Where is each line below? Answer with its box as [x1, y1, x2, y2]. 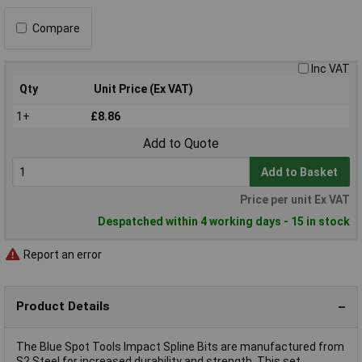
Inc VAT [311, 61, 350, 75]
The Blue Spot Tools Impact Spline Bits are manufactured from [16, 339, 344, 353]
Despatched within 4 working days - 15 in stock [98, 215, 350, 229]
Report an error [21, 248, 102, 261]
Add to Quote [143, 136, 219, 152]
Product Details [16, 299, 110, 314]
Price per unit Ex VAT [240, 193, 350, 207]
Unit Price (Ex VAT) [94, 82, 193, 95]
